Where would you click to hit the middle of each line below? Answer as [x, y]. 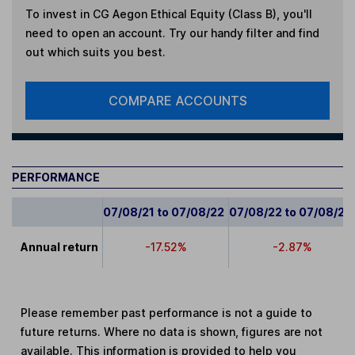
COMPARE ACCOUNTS [177, 101]
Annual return [60, 247]
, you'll [294, 14]
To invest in [59, 14]
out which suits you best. [95, 52]
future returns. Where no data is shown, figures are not [172, 332]
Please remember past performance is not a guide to [167, 313]
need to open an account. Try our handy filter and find [172, 33]
